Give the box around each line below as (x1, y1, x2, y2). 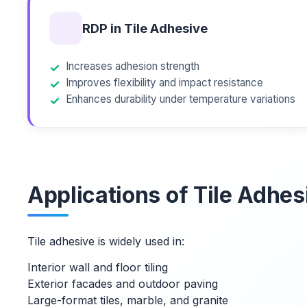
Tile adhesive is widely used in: (27, 234, 184, 248)
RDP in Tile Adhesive (82, 20, 208, 36)
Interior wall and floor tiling (27, 260, 168, 275)
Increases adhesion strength (66, 59, 199, 73)
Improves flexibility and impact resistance (66, 75, 263, 89)
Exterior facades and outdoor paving (27, 277, 218, 291)
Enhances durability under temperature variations (66, 92, 295, 106)
